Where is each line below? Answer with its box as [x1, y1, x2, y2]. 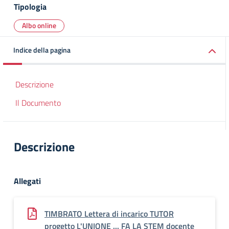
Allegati [14, 175, 41, 187]
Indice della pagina [13, 44, 71, 55]
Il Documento [15, 97, 61, 109]
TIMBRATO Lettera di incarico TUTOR [44, 208, 174, 220]
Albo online [22, 20, 56, 31]
